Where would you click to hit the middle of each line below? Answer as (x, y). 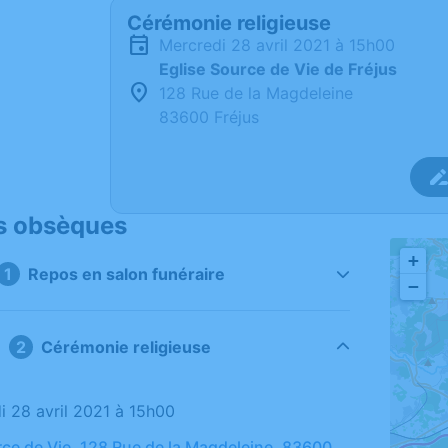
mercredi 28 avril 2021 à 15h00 (284, 45)
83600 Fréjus (209, 117)
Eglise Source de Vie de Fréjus (278, 69)
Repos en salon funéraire (126, 274)
